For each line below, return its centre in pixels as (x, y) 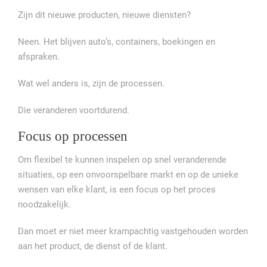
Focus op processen (73, 136)
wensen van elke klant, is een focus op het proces (117, 190)
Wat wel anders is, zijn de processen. (91, 84)
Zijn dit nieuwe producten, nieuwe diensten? (104, 15)
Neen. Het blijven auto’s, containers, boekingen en (117, 42)
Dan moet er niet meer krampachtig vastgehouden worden (133, 232)
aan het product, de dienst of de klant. (93, 246)
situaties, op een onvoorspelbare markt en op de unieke (128, 175)
